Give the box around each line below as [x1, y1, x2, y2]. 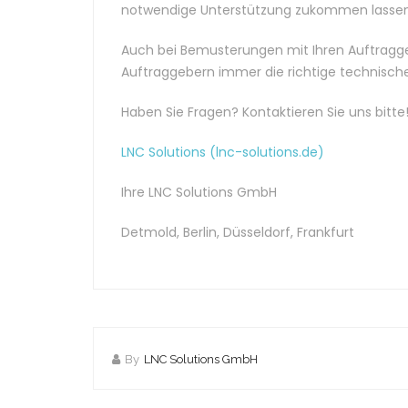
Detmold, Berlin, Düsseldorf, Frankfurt [121, 222, 354, 241]
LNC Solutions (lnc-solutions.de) [121, 142, 324, 161]
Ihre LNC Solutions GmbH [121, 182, 277, 201]
